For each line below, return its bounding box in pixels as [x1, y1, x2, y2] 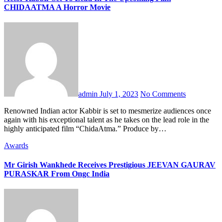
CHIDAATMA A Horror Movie [4, 2, 111, 11]
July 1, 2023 [100, 89, 138, 98]
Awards [4, 141, 28, 150]
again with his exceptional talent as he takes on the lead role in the [4, 115, 209, 124]
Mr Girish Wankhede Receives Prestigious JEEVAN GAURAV [4, 161, 216, 169]
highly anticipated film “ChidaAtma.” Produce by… [4, 124, 166, 133]
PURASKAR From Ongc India [4, 169, 110, 178]
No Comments [140, 89, 186, 98]
